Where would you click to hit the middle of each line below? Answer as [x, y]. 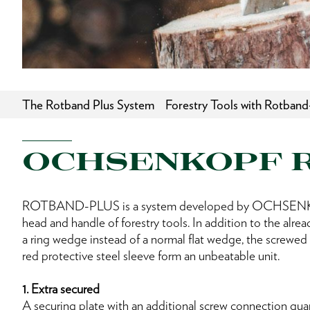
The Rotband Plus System [88, 104]
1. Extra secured [61, 289]
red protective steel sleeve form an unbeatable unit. [151, 255]
